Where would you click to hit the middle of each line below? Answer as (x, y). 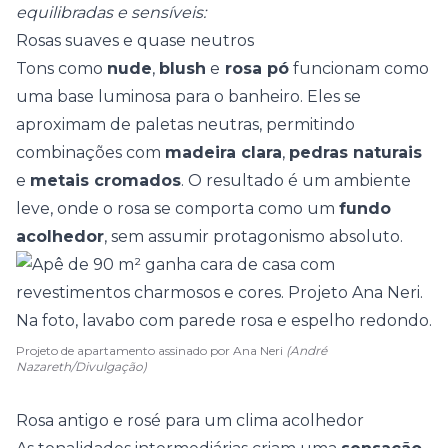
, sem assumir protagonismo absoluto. (253, 236)
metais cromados (105, 180)
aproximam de (75, 124)
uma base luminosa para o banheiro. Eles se (188, 96)
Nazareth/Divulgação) (81, 366)
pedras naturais (355, 152)
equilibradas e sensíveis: (111, 12)
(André (306, 350)
